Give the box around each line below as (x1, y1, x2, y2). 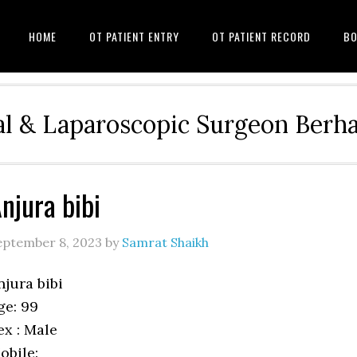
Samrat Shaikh (122, 234, 209, 250)
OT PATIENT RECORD (212, 28, 311, 45)
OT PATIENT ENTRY (89, 28, 179, 45)
